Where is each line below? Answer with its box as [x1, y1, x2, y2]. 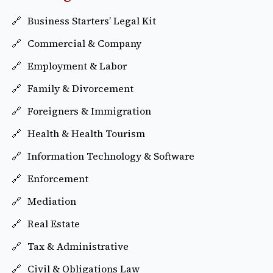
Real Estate [27, 217, 80, 231]
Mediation [27, 194, 76, 208]
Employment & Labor [27, 59, 127, 73]
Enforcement [27, 172, 88, 186]
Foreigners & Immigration [27, 104, 151, 118]
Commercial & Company [27, 37, 141, 51]
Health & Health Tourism [27, 127, 145, 141]
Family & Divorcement [27, 82, 133, 96]
